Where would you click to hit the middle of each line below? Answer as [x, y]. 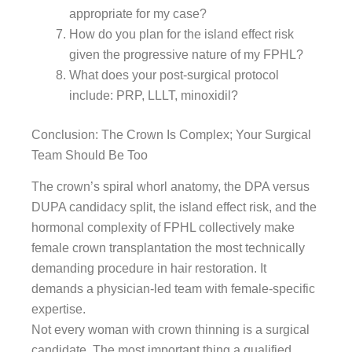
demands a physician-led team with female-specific [173, 289]
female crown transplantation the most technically [168, 248]
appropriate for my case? [138, 13]
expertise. [59, 310]
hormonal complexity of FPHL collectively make [163, 228]
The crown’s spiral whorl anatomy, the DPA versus [170, 187]
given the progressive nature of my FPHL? [186, 54]
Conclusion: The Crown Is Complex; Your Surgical [171, 134]
